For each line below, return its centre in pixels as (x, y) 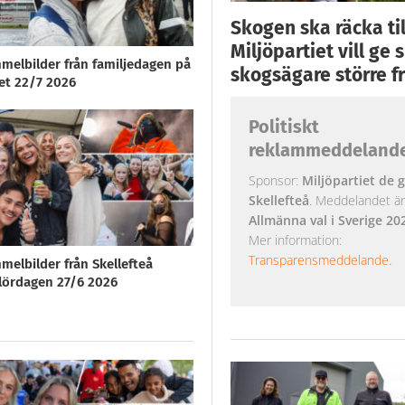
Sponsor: (275, 180)
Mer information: (295, 240)
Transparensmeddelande (318, 259)
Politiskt (283, 126)
